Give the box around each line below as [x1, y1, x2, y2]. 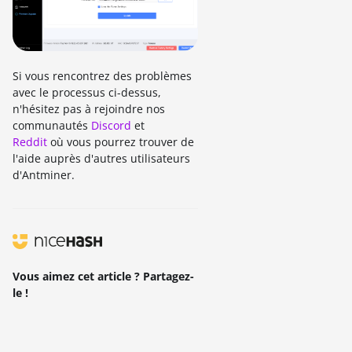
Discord [91, 118, 131, 134]
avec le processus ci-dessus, [13, 85, 161, 101]
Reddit [13, 134, 47, 150]
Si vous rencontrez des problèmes [13, 68, 192, 84]
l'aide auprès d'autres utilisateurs [13, 151, 190, 167]
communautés [13, 118, 91, 134]
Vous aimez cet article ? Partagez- [13, 269, 194, 284]
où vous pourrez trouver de [47, 134, 194, 150]
